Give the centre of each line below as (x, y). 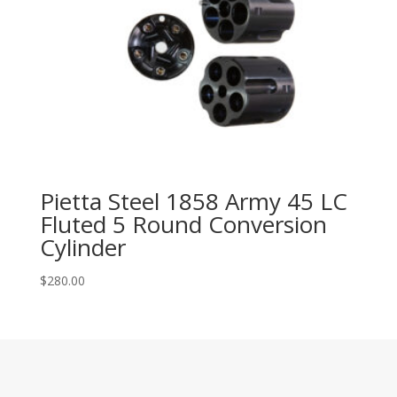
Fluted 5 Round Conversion (183, 224)
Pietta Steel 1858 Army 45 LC (193, 201)
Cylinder (82, 247)
